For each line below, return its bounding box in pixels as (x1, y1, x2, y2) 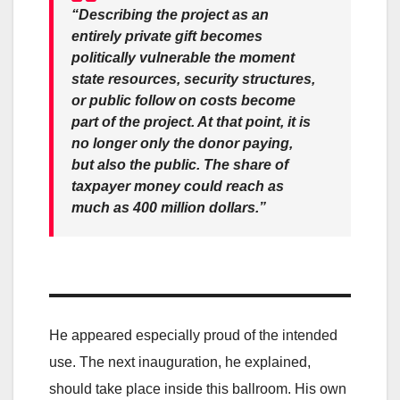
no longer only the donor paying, (71, 135, 293, 151)
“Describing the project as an (71, 6, 269, 22)
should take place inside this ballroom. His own (49, 380, 346, 396)
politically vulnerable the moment (71, 49, 295, 65)
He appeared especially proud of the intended (49, 327, 337, 343)
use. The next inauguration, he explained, (49, 354, 311, 370)
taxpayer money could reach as (71, 178, 284, 194)
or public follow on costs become (71, 92, 296, 108)
